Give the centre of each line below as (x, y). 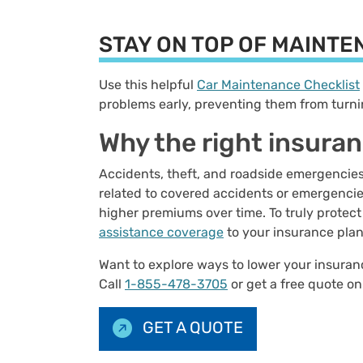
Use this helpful (148, 85)
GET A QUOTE (191, 328)
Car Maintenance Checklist (278, 85)
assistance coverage (161, 232)
